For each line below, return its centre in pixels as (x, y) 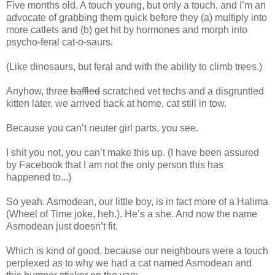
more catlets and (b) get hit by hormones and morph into (127, 29)
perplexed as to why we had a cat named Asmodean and (129, 263)
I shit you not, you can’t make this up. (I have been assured (133, 152)
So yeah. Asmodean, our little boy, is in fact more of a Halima (137, 201)
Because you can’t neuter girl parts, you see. (102, 128)
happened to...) (39, 177)
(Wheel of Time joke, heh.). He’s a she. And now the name (132, 214)
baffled (85, 91)
